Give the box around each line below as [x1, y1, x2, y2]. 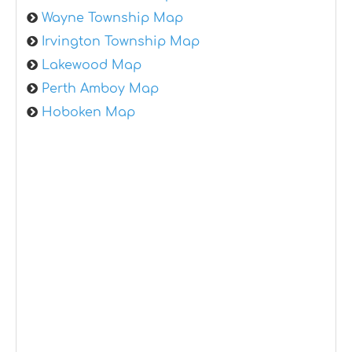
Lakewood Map [42, 57, 141, 72]
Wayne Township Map [42, 10, 183, 25]
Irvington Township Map [42, 34, 200, 49]
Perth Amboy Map [42, 81, 159, 96]
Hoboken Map [42, 104, 135, 119]
